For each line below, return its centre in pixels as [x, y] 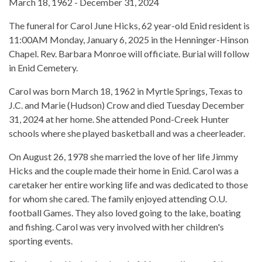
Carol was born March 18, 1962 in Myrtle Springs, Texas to [126, 91]
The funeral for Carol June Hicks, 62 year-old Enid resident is [129, 26]
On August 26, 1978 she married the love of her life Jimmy [123, 157]
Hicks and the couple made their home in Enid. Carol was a [124, 171]
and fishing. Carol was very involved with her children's [116, 227]
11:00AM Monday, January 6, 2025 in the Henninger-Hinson [129, 40]
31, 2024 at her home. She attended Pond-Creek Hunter [119, 119]
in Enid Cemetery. [43, 68]
